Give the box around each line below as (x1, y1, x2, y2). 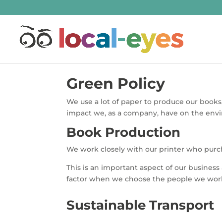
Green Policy (66, 74, 166, 93)
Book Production (66, 124, 181, 140)
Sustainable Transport (66, 197, 215, 213)
